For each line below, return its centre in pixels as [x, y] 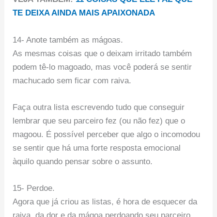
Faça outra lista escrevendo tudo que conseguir [99, 107]
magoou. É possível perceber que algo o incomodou [107, 134]
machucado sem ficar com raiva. [72, 80]
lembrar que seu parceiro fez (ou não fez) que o [99, 121]
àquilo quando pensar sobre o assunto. [83, 161]
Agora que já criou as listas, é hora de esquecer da [105, 202]
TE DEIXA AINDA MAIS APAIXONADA [84, 13]
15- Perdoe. [34, 188]
